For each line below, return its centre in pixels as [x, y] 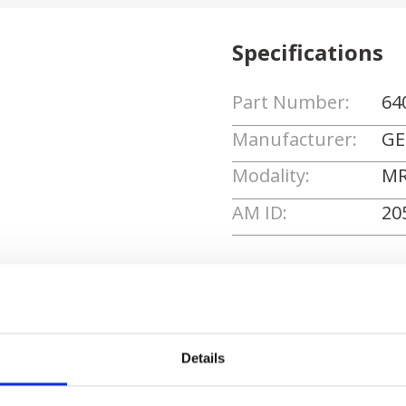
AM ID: [260, 212]
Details [203, 358]
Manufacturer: [295, 139]
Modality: [271, 176]
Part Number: [291, 102]
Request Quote [329, 304]
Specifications [308, 52]
